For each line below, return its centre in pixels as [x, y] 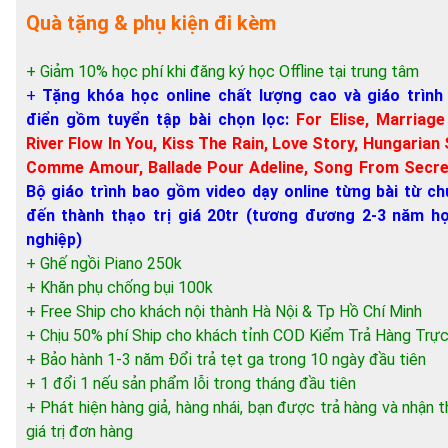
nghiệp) [53, 239]
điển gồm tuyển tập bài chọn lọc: [157, 119]
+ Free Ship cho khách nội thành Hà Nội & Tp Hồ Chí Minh [223, 311]
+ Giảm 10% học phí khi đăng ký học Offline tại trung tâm [222, 71]
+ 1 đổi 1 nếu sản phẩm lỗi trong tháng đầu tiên [190, 383]
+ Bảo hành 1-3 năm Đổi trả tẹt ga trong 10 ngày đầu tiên [225, 359]
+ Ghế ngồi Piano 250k [103, 263]
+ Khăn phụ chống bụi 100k [119, 287]
